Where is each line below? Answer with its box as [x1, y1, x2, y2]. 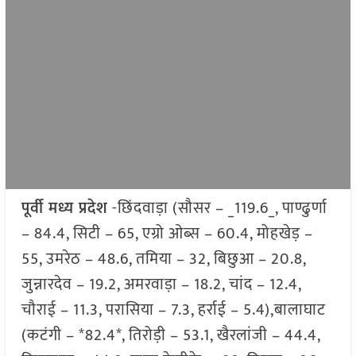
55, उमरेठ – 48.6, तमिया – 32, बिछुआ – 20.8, [21, 246, 306, 273]
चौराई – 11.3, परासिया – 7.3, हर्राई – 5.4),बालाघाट [21, 296, 326, 324]
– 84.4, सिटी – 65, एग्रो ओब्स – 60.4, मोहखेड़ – [21, 220, 313, 248]
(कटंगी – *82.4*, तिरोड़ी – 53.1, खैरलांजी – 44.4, [21, 322, 320, 350]
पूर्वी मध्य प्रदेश [21, 195, 108, 222]
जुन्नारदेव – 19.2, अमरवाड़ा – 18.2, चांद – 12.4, [21, 271, 301, 299]
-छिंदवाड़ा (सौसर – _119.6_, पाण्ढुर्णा [107, 195, 327, 222]
